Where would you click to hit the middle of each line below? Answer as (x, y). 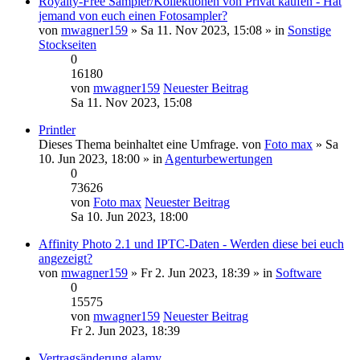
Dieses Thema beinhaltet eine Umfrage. (139, 144)
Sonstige (309, 30)
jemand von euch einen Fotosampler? (133, 15)
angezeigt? (65, 258)
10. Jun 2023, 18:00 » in (102, 158)
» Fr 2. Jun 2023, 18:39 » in (202, 272)
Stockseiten (67, 44)
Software (299, 272)
